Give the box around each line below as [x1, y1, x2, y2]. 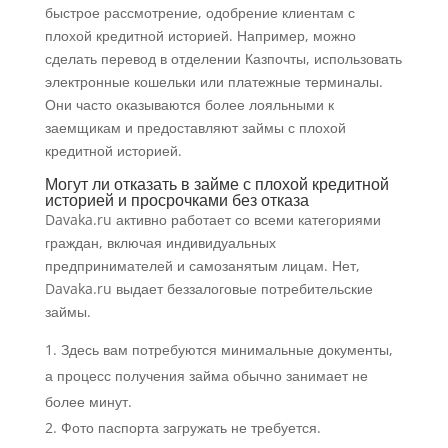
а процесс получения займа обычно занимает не [44, 366, 368, 386]
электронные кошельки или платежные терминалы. [44, 72, 383, 92]
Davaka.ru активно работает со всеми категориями [44, 210, 381, 230]
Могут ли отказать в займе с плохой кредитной [44, 173, 389, 196]
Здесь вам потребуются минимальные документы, [60, 340, 393, 360]
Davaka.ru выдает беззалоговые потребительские [44, 279, 373, 299]
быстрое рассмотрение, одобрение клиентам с [44, 3, 355, 23]
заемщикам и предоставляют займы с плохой [44, 118, 346, 138]
